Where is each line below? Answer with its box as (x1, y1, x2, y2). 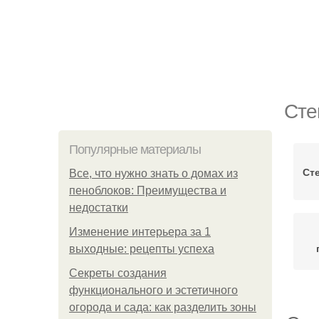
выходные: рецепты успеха (69, 243, 214, 255)
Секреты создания (69, 267, 167, 279)
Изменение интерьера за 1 (69, 226, 211, 238)
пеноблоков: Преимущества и (69, 184, 226, 197)
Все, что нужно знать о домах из (69, 167, 238, 179)
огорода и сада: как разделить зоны (69, 301, 256, 313)
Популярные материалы (69, 142, 201, 157)
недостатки (69, 202, 128, 214)
